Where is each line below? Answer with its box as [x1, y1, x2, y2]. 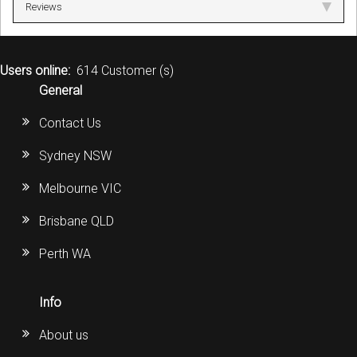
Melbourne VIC [39, 181, 122, 197]
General [39, 83, 83, 99]
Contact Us [39, 116, 102, 131]
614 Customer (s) [76, 63, 174, 79]
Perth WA [39, 246, 92, 262]
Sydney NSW [39, 148, 112, 164]
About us [39, 328, 89, 343]
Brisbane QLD [39, 214, 115, 229]
